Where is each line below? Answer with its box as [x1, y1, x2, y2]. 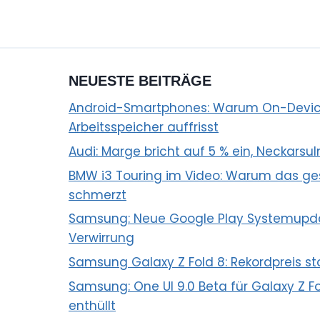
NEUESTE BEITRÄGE [69, 73, 211, 89]
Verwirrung [69, 229, 134, 247]
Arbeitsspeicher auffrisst [69, 119, 219, 136]
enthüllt [69, 296, 116, 314]
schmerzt [69, 186, 126, 204]
